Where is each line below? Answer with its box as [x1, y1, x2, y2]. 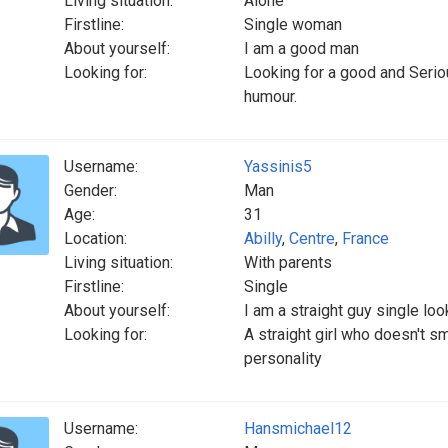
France [342, 229, 389, 248]
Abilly [244, 229, 282, 248]
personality [244, 349, 322, 368]
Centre [289, 229, 335, 248]
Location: [64, 229, 127, 248]
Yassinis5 [244, 157, 312, 176]
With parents [244, 253, 332, 272]
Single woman [244, 15, 342, 34]
